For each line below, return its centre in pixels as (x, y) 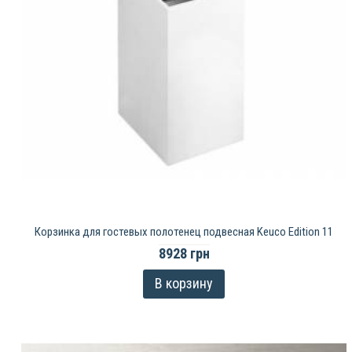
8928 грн (184, 253)
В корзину (184, 283)
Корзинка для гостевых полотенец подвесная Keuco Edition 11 (184, 232)
